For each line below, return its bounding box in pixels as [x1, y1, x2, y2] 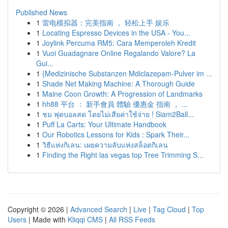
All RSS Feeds [109, 214, 155, 224]
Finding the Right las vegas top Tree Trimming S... [42, 150, 204, 160]
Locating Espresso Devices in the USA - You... [42, 27, 190, 38]
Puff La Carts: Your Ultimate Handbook [42, 119, 166, 129]
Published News [16, 7, 67, 17]
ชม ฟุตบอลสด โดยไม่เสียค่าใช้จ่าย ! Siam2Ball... [42, 109, 194, 119]
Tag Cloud [153, 204, 186, 214]
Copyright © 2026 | [8, 204, 70, 214]
